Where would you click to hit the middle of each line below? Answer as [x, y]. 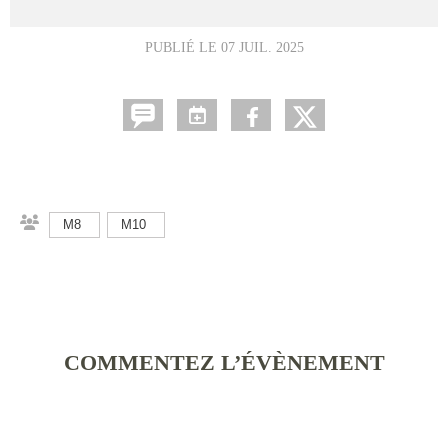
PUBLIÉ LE [182, 47]
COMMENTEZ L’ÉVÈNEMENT [224, 362]
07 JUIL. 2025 [262, 47]
